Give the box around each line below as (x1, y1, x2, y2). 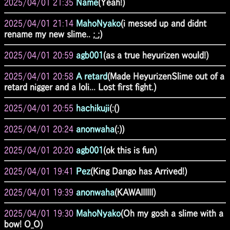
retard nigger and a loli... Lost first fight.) (4, 82, 156, 91)
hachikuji (76, 103, 109, 112)
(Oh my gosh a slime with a (121, 208, 223, 218)
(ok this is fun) (103, 145, 157, 155)
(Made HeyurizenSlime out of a (107, 71, 224, 81)
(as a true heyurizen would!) (103, 50, 208, 60)
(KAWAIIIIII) (114, 187, 156, 197)
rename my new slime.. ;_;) (4, 29, 102, 39)
